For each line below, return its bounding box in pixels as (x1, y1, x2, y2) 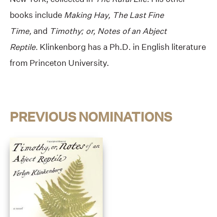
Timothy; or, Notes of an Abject (49, 26, 167, 36)
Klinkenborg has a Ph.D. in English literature (38, 42, 206, 52)
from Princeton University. (10, 58, 109, 68)
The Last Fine (112, 10, 164, 20)
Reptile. (10, 42, 38, 52)
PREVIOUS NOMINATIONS (10, 109, 172, 125)
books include (10, 10, 64, 20)
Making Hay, (64, 10, 110, 20)
